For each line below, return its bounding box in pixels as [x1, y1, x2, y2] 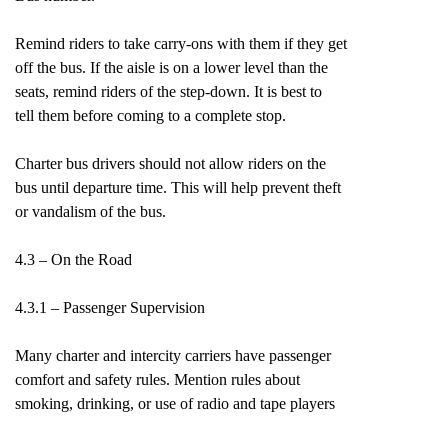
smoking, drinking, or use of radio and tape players [15, 395, 335, 412]
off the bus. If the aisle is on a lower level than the [15, 59, 328, 76]
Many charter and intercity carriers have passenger [15, 347, 331, 364]
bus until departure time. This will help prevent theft [15, 179, 341, 196]
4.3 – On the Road [15, 251, 132, 268]
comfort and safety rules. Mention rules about [15, 371, 300, 388]
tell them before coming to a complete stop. [15, 107, 286, 124]
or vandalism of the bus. [15, 203, 166, 220]
